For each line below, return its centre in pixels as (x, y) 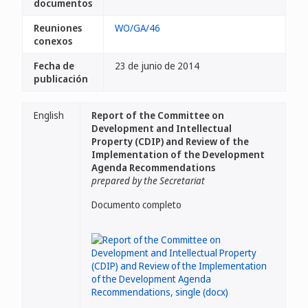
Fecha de (54, 66)
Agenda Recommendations (153, 167)
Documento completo (136, 205)
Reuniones (58, 28)
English (49, 115)
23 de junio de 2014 (157, 66)
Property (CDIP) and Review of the (170, 141)
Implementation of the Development (178, 154)
